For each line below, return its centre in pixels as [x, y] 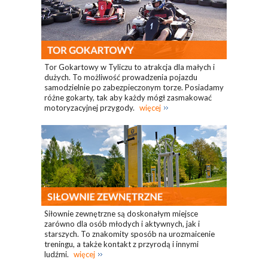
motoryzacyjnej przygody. [90, 107]
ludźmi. [57, 255]
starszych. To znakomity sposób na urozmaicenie [130, 234]
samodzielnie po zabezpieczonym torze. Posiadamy [134, 87]
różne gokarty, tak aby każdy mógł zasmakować [128, 97]
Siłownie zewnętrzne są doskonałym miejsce [121, 214]
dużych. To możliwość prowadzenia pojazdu [121, 77]
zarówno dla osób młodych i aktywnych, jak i [122, 224]
